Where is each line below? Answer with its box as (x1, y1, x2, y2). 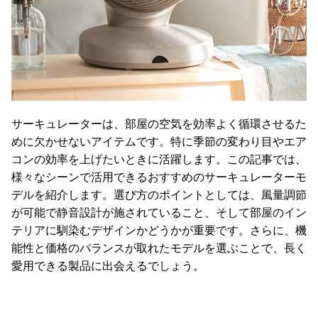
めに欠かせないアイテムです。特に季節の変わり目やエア (11, 136, 307, 148)
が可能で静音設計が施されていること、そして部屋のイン (11, 207, 307, 219)
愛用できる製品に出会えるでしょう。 (11, 260, 204, 273)
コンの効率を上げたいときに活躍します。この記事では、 (11, 153, 307, 166)
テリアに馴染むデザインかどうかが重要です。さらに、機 (11, 224, 307, 237)
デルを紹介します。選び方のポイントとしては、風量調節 (11, 189, 307, 202)
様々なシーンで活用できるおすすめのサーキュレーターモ (11, 171, 307, 184)
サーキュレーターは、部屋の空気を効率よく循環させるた (11, 118, 307, 131)
